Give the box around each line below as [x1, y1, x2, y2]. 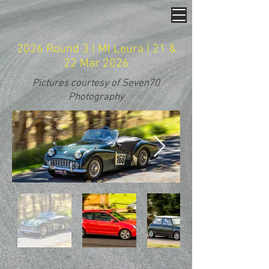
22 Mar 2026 [63, 56, 129, 71]
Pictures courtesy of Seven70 [32, 77, 160, 89]
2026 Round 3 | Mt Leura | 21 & [16, 42, 176, 56]
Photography [68, 91, 124, 103]
